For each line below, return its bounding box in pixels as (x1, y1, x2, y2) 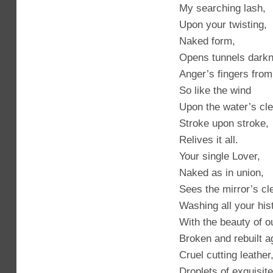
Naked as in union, (179, 166, 264, 179)
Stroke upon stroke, (179, 117, 269, 129)
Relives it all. (179, 133, 238, 146)
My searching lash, (179, 2, 266, 14)
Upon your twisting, (179, 18, 267, 30)
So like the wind (179, 84, 251, 96)
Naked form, (179, 35, 235, 47)
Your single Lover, (179, 150, 260, 162)
